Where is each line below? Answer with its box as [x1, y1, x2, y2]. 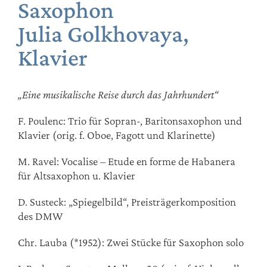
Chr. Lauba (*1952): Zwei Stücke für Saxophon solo [18, 235, 244, 249]
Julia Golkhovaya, [18, 20, 189, 47]
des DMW [18, 209, 63, 222]
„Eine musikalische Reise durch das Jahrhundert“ [18, 88, 218, 101]
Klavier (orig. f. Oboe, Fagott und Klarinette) [18, 128, 216, 141]
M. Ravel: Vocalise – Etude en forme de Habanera [18, 154, 235, 167]
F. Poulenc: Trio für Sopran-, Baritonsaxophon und [18, 114, 242, 127]
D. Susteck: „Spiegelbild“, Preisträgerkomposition [18, 195, 236, 208]
